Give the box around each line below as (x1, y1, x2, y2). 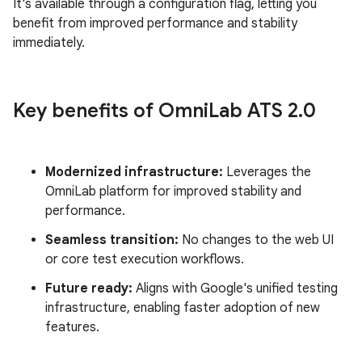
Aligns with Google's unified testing (133, 280, 338, 297)
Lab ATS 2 (208, 99, 298, 123)
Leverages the (223, 164, 311, 180)
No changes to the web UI (179, 232, 334, 248)
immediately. (13, 35, 85, 51)
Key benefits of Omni (13, 99, 208, 123)
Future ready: (45, 280, 133, 297)
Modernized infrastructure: (45, 164, 223, 180)
